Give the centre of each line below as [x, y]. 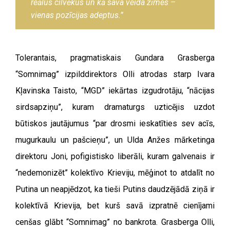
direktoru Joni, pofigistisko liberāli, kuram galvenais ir [115, 156]
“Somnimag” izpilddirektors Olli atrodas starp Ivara [115, 74]
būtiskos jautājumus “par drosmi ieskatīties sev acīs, [115, 123]
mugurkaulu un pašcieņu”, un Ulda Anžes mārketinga [115, 140]
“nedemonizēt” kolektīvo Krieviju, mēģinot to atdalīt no [115, 172]
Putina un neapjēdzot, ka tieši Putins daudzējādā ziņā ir [115, 189]
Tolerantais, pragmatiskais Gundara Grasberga [115, 57]
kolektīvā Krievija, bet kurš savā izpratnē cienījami [115, 205]
